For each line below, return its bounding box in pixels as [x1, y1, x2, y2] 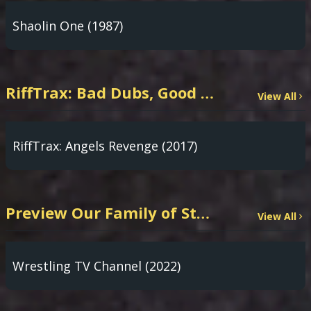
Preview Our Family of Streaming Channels [196, 202, 210, 223]
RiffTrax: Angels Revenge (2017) [12, 137, 197, 154]
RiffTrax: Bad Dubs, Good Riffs [201, 82, 214, 103]
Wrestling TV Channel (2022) [12, 258, 180, 274]
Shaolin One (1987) [12, 17, 123, 34]
